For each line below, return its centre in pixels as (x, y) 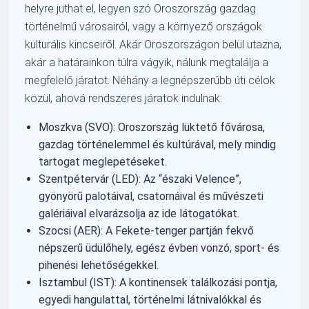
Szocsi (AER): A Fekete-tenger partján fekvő (147, 230)
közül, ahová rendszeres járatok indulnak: (124, 98)
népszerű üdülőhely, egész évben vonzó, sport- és (159, 248)
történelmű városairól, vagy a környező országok (144, 26)
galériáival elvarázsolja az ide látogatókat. (139, 213)
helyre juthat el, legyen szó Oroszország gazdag (141, 8)
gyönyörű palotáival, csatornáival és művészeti (151, 196)
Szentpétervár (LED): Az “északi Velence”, (140, 179)
